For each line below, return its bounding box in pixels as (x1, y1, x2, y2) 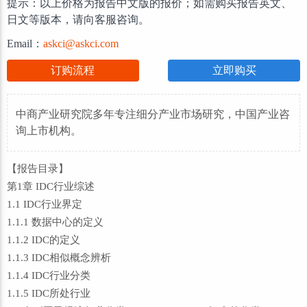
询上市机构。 (16, 125, 82, 136)
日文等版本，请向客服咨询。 (7, 14, 149, 25)
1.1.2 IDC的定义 (7, 234, 80, 245)
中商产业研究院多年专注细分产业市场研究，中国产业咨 (16, 108, 290, 120)
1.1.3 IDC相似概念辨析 (7, 252, 111, 263)
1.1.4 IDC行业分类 (7, 270, 90, 281)
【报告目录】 (7, 163, 69, 174)
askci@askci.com (43, 38, 119, 49)
